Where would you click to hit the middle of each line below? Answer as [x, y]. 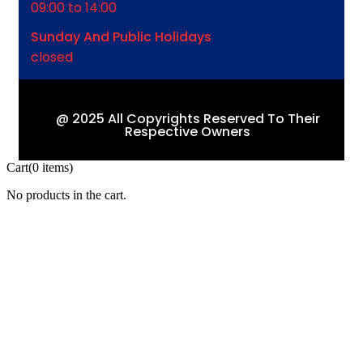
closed [52, 57]
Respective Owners [188, 131]
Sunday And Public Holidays [121, 36]
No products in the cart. [66, 194]
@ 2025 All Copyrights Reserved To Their [188, 118]
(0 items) [51, 167]
